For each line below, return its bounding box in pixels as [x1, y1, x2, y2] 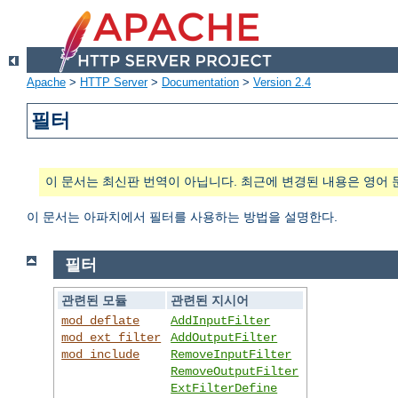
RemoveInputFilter [171, 346, 292, 362]
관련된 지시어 [171, 292, 250, 307]
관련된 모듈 [61, 292, 128, 307]
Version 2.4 [253, 76, 311, 90]
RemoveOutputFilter [171, 363, 299, 378]
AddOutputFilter [171, 330, 278, 345]
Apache [27, 76, 66, 90]
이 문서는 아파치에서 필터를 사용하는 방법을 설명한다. [27, 210, 338, 225]
